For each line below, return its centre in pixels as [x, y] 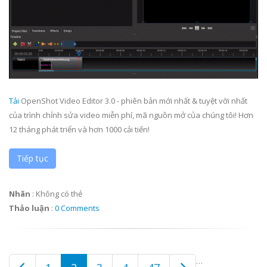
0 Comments [77, 208]
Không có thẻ [59, 194]
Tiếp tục [32, 159]
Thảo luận [29, 208]
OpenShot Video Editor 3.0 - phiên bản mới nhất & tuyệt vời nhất [133, 101]
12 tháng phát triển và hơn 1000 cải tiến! [79, 130]
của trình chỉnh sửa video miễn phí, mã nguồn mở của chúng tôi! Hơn [131, 115]
